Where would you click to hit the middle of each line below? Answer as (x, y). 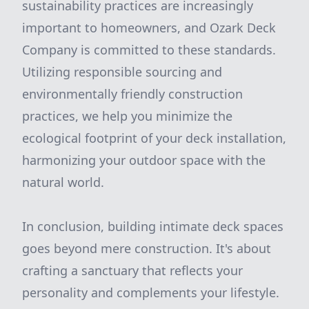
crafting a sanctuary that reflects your (132, 270)
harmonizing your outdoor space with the (144, 160)
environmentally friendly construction (132, 94)
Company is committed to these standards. (149, 50)
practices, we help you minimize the (127, 116)
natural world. (63, 182)
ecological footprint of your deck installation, (154, 138)
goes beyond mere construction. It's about (147, 248)
